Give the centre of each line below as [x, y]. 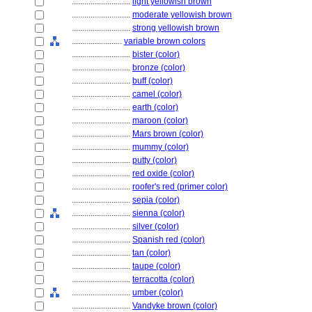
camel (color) [157, 94]
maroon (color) [160, 120]
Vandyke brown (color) [175, 306]
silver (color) [156, 226]
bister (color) [156, 54]
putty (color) [155, 160]
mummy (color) [161, 147]
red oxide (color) [163, 173]
